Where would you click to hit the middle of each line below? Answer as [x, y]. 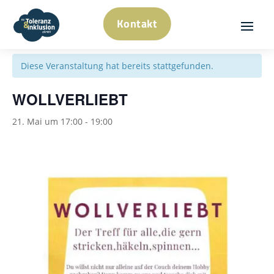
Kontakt [137, 24]
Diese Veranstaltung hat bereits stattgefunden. [117, 66]
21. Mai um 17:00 [47, 121]
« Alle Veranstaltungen [65, 31]
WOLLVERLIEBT [70, 99]
